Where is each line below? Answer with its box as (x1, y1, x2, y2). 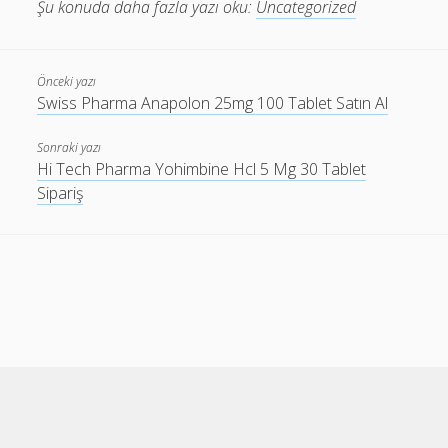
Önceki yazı (37, 73, 97, 90)
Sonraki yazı (37, 139, 102, 156)
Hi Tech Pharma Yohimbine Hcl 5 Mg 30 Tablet (37, 158, 367, 180)
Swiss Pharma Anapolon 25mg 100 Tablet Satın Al (37, 92, 389, 114)
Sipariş (37, 182, 84, 204)
